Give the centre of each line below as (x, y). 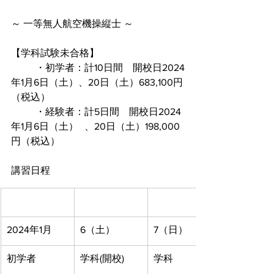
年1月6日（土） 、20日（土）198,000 (45, 126)
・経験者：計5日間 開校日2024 (23, 112)
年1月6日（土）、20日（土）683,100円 (97, 82)
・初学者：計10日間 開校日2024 (23, 68)
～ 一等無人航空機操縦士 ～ (72, 24)
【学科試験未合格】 (55, 53)
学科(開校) (102, 258)
